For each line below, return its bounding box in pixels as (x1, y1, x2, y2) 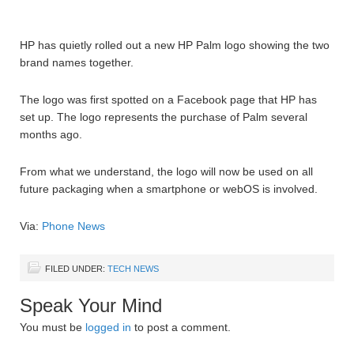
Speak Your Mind (20, 295, 162, 316)
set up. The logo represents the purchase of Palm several (20, 111, 307, 123)
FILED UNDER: (45, 264, 107, 273)
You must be (20, 321, 85, 333)
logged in (85, 321, 131, 333)
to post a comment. (131, 321, 231, 333)
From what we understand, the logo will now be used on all (20, 165, 313, 178)
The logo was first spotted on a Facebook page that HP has (20, 93, 317, 106)
